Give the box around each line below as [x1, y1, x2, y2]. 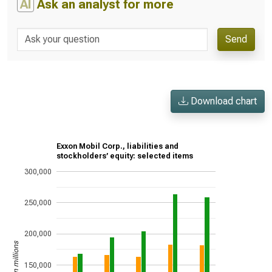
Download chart [188, 95, 257, 107]
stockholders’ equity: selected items [56, 152, 193, 161]
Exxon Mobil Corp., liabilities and [56, 142, 178, 151]
